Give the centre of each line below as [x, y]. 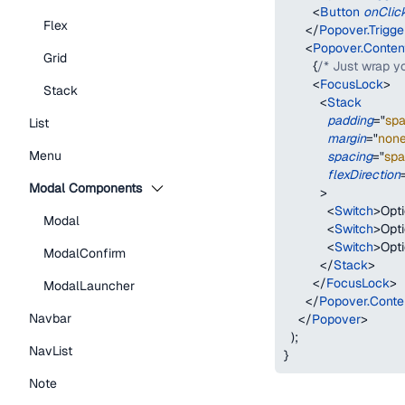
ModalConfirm [85, 253]
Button [340, 12]
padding [350, 120]
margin [347, 138]
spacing [350, 156]
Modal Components [85, 188]
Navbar [50, 318]
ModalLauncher [89, 286]
